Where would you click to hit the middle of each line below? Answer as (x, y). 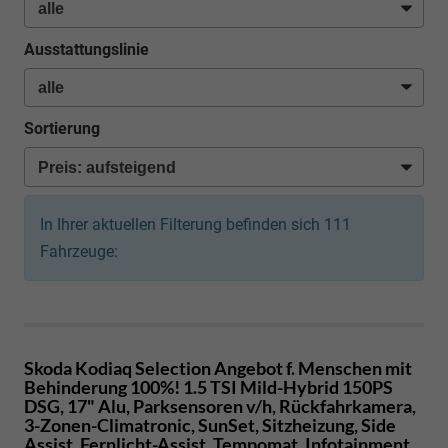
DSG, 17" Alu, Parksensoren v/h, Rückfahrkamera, (220, 405)
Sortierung (62, 129)
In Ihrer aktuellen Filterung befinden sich (182, 224)
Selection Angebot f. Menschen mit (273, 367)
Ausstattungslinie (86, 49)
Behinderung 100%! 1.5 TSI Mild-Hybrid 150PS (208, 386)
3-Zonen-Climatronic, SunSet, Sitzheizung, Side (210, 424)
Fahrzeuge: (79, 251)
